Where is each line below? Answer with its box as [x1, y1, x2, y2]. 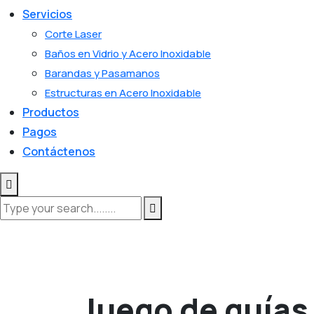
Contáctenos [22, 144, 95, 159]
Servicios [22, 6, 72, 22]
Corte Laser [45, 27, 102, 41]
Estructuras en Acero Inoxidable [45, 86, 201, 100]
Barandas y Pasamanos [45, 66, 160, 81]
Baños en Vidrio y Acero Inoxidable [45, 46, 211, 61]
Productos [22, 104, 79, 120]
